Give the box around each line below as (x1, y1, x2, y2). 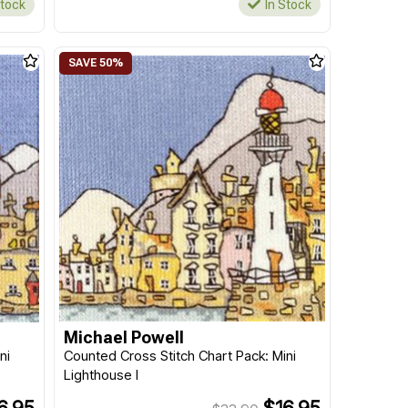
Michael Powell (63, 328, 184, 347)
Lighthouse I (63, 366, 138, 383)
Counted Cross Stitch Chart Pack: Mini (63, 347, 296, 364)
